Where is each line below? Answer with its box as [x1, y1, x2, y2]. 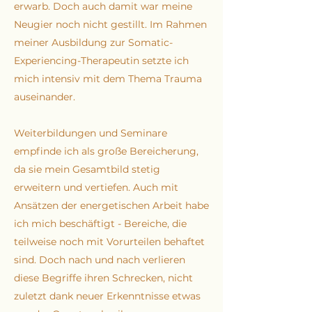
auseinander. [14, 91, 78, 103]
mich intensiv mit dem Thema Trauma [14, 72, 202, 85]
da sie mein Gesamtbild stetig [14, 163, 160, 175]
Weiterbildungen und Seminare [14, 127, 167, 139]
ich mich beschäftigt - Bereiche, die [14, 217, 187, 230]
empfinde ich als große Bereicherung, [14, 145, 198, 157]
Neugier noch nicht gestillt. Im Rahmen [14, 18, 207, 31]
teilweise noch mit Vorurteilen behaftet [14, 235, 205, 248]
